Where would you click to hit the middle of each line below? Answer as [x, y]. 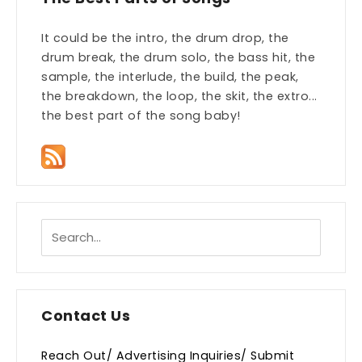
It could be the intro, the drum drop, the [165, 38]
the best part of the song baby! [141, 116]
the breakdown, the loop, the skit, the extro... [179, 97]
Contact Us [86, 316]
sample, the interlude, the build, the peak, [170, 77]
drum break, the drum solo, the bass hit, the [178, 58]
